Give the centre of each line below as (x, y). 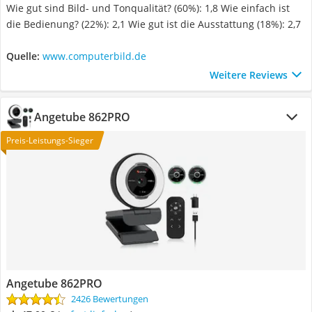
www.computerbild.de (94, 56)
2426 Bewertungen (110, 299)
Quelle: (23, 56)
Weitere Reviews (249, 75)
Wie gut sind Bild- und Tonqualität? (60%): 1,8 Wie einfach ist (148, 8)
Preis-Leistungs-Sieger (50, 140)
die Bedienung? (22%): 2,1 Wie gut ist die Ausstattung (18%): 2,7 (154, 24)
